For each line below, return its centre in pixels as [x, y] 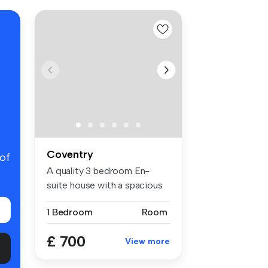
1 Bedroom [70, 212]
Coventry [70, 154]
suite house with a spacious [105, 185]
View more [147, 241]
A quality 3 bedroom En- [98, 170]
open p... [64, 199]
